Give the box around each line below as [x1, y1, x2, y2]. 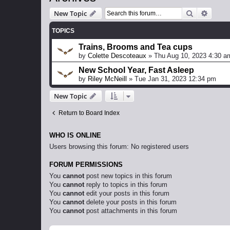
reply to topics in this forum [84, 181, 167, 189]
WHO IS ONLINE [49, 132, 101, 140]
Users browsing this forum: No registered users [49, 143, 189, 151]
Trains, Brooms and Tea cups [79, 43, 193, 52]
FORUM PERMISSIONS [49, 161, 123, 169]
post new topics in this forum [84, 172, 172, 180]
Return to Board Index [59, 109, 120, 117]
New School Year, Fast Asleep [79, 66, 194, 75]
